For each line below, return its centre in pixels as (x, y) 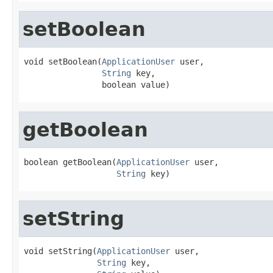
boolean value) (97, 84)
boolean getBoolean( (70, 162)
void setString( (60, 251)
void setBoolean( (63, 61)
